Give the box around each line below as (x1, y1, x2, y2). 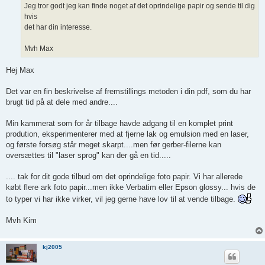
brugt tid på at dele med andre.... (6, 97, 118, 106)
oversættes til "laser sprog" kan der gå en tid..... (6, 150, 171, 160)
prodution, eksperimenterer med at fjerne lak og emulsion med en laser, (6, 129, 249, 138)
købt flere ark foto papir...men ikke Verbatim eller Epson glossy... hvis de (6, 182, 256, 192)
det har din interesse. (24, 23, 92, 32)
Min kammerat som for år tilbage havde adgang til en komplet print (6, 118, 233, 128)
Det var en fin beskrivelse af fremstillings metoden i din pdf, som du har (6, 86, 251, 96)
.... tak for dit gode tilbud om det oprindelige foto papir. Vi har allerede (6, 172, 243, 181)
